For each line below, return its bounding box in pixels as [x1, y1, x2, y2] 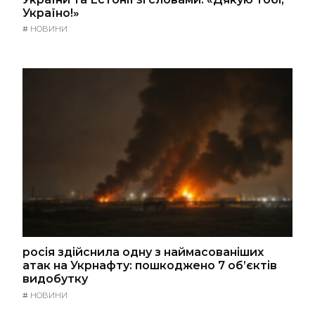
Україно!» [22, 6, 79, 20]
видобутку [22, 272, 88, 286]
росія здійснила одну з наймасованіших [22, 245, 264, 259]
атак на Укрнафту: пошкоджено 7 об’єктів [22, 259, 277, 273]
